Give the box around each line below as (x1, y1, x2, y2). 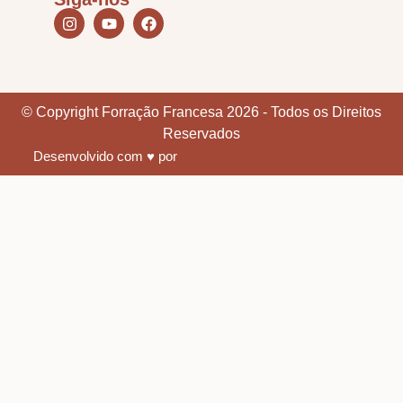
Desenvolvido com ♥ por (33, 148, 177, 164)
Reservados (163, 126, 240, 141)
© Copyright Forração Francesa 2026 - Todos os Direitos (22, 104, 381, 120)
